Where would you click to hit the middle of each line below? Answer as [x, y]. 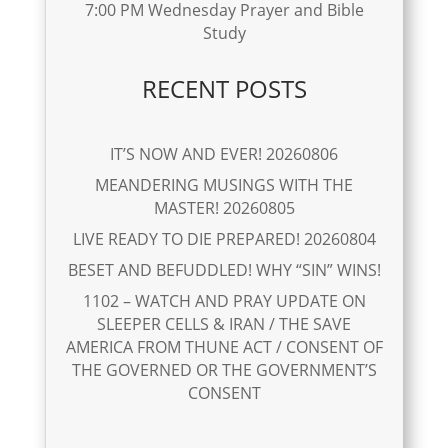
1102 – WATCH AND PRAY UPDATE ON [224, 300]
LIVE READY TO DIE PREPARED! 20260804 [224, 238]
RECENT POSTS [224, 89]
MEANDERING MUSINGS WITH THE [224, 184]
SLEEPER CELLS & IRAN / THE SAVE [224, 323]
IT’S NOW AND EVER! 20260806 [224, 153]
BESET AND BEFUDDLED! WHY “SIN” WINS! [224, 269]
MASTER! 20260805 [224, 207]
